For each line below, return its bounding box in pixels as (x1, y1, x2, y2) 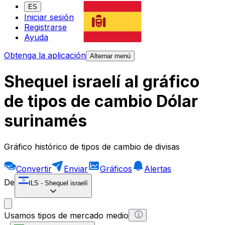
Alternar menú (90, 52, 131, 60)
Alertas (144, 163, 171, 174)
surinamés (4, 111, 87, 131)
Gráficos (100, 163, 132, 174)
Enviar (64, 163, 88, 174)
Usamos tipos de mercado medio (4, 210, 129, 220)
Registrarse (24, 22, 67, 33)
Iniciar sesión (24, 12, 74, 23)
